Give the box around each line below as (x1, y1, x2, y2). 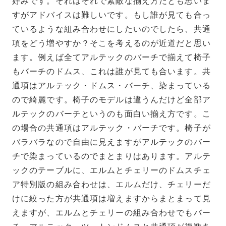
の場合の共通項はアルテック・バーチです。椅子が (12, 123, 211, 132)
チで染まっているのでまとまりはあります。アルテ (12, 151, 211, 160)
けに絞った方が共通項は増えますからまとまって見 (12, 194, 211, 203)
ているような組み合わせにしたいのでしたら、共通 (12, 24, 211, 33)
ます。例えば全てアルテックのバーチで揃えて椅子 (12, 52, 211, 62)
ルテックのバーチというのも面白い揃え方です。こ (12, 109, 211, 118)
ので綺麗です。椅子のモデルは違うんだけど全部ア (12, 95, 211, 104)
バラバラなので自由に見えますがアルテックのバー (12, 137, 211, 146)
